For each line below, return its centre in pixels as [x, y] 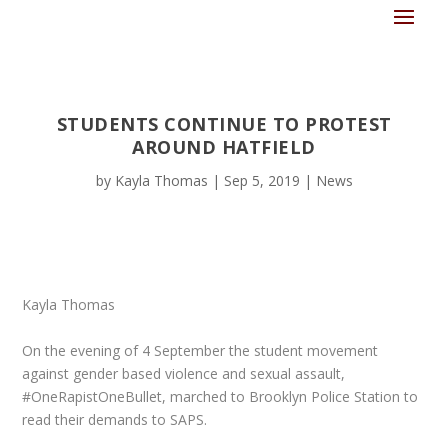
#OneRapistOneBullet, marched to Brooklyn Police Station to [220, 396]
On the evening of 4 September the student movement [200, 350]
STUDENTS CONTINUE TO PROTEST [224, 124]
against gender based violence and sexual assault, [184, 373]
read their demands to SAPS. [115, 419]
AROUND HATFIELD [224, 147]
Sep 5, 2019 [261, 180]
